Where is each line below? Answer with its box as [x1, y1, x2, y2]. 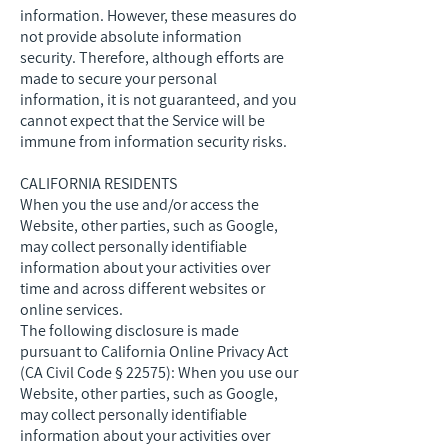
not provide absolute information [20, 26, 242, 47]
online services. [20, 299, 123, 320]
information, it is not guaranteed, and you [20, 89, 297, 110]
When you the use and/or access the [20, 194, 259, 215]
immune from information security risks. [20, 131, 287, 152]
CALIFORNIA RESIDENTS [20, 173, 177, 194]
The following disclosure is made [20, 320, 239, 341]
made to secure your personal [20, 68, 217, 89]
